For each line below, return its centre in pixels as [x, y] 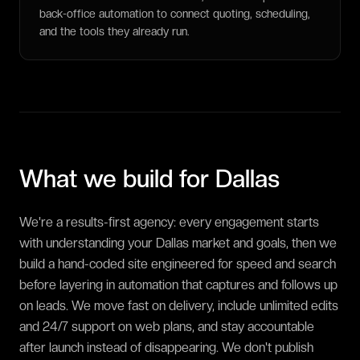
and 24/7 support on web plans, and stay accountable [167, 327]
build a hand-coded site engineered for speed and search [178, 264]
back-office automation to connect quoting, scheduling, [175, 14]
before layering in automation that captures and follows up [178, 285]
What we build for [117, 178]
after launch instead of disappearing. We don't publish [166, 348]
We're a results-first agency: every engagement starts [169, 222]
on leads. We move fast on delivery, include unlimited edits [179, 306]
